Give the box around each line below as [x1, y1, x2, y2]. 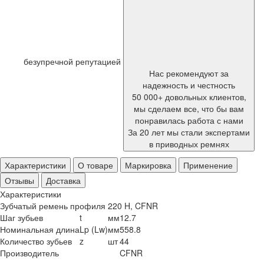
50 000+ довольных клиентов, [131, 91, 246, 103]
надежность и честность [143, 79, 235, 91]
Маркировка [125, 159, 171, 171]
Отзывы [5, 174, 34, 186]
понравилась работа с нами [134, 114, 243, 126]
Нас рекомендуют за [149, 67, 229, 79]
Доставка [46, 174, 81, 186]
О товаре [78, 159, 113, 171]
